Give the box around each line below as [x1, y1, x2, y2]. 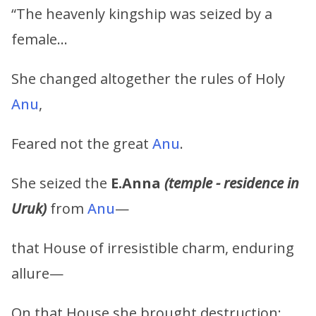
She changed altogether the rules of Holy [11, 68, 285, 88]
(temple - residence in [164, 173, 299, 193]
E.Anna [111, 173, 164, 193]
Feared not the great [11, 133, 152, 153]
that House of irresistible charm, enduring [11, 238, 294, 257]
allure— [11, 263, 63, 283]
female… [11, 29, 68, 49]
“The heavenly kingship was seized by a [11, 4, 272, 23]
